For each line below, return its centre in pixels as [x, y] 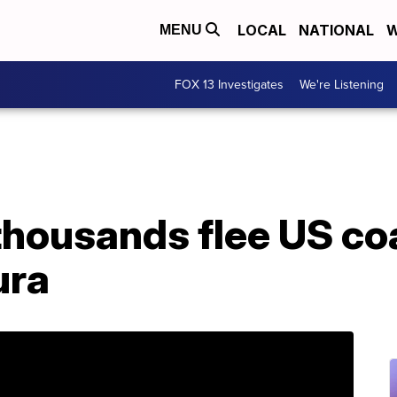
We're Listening [342, 84]
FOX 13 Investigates [229, 84]
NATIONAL [336, 31]
